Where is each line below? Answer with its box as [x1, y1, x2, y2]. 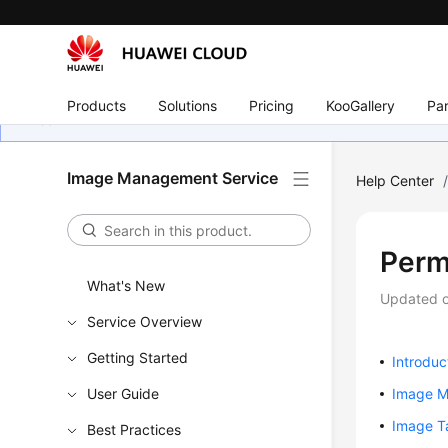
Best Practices [87, 421, 182, 438]
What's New [87, 277, 166, 294]
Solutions [158, 96, 218, 114]
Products [67, 96, 127, 114]
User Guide [87, 385, 160, 402]
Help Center [356, 172, 435, 189]
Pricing [249, 96, 295, 114]
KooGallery [326, 96, 396, 114]
